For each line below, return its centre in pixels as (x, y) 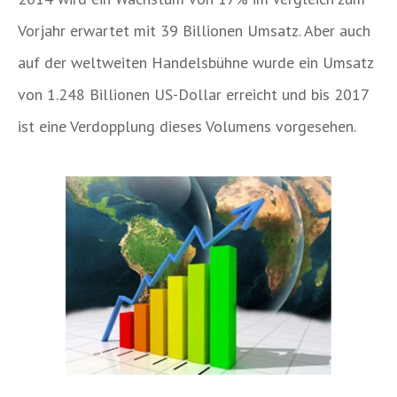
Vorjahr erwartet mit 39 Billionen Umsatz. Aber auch (194, 30)
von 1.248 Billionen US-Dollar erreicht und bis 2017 (193, 94)
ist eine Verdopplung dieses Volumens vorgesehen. (187, 126)
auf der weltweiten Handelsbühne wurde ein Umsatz (195, 62)
